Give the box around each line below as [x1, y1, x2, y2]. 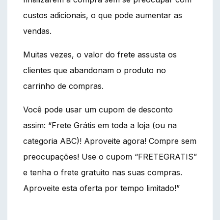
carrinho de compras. [23, 81, 104, 91]
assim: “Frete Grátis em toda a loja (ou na [23, 120, 177, 130]
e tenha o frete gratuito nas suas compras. [23, 167, 182, 177]
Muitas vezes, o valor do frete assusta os [23, 49, 177, 59]
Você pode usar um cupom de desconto [23, 104, 173, 114]
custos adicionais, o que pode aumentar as [23, 10, 182, 20]
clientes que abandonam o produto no [23, 65, 166, 75]
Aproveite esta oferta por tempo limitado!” [23, 183, 180, 193]
